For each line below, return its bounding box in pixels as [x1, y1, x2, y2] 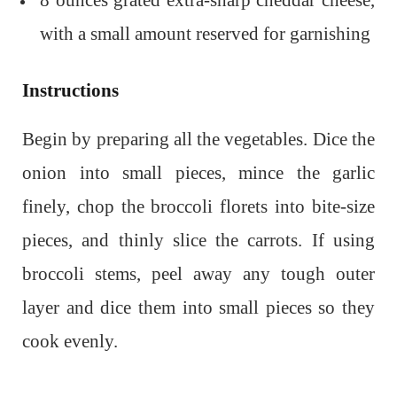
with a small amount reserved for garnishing [40, 23, 370, 44]
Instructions [22, 80, 119, 101]
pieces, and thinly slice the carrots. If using [22, 230, 375, 251]
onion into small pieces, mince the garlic [22, 162, 375, 183]
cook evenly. [22, 331, 118, 352]
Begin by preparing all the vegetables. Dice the [22, 128, 375, 150]
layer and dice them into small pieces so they [22, 297, 375, 318]
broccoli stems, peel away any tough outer [22, 263, 375, 284]
